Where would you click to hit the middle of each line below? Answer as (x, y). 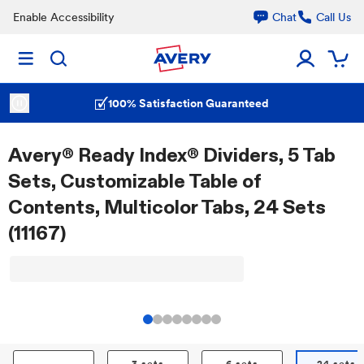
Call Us (334, 17)
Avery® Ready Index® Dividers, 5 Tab (172, 155)
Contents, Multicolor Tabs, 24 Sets (167, 207)
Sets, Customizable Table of (135, 181)
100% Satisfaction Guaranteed (188, 103)
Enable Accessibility (64, 17)
